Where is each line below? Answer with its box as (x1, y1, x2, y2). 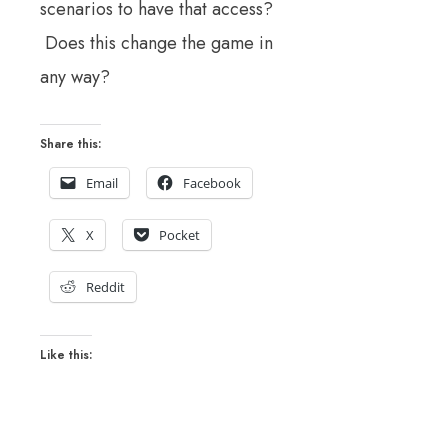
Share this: (40, 135, 101, 154)
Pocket (159, 226, 200, 245)
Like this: (40, 346, 92, 365)
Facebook (183, 174, 241, 193)
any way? (40, 64, 110, 91)
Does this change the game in (40, 30, 273, 57)
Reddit (86, 278, 125, 297)
